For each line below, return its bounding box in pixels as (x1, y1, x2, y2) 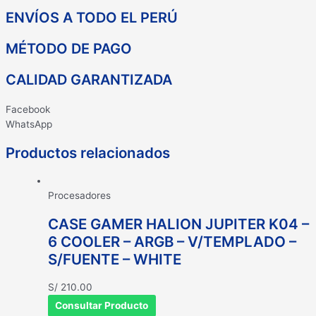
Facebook (6, 104, 50, 116)
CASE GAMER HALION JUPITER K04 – (48, 215, 309, 233)
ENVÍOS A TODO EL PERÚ (6, 9, 178, 27)
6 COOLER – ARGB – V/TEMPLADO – (48, 233, 296, 251)
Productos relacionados (6, 144, 170, 162)
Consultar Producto (55, 300, 149, 312)
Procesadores (48, 190, 111, 202)
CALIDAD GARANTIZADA (6, 71, 172, 89)
